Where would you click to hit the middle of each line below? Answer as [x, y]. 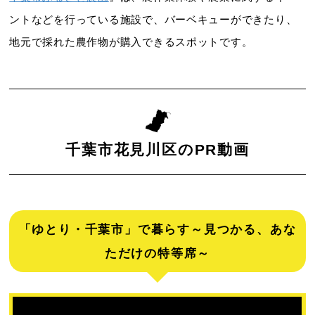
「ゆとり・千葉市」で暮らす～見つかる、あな [157, 230]
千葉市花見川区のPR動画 [157, 150]
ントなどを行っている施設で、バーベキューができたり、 [153, 20]
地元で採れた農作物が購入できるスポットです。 [131, 43]
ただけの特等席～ [157, 253]
